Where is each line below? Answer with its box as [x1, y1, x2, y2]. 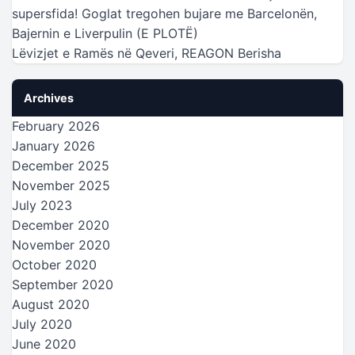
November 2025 [12, 177, 110, 193]
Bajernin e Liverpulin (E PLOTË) [12, 25, 198, 41]
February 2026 [12, 117, 100, 134]
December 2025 [12, 157, 109, 174]
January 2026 [12, 137, 95, 154]
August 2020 [12, 296, 90, 312]
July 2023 [12, 197, 72, 213]
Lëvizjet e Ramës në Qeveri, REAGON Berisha [12, 44, 281, 61]
